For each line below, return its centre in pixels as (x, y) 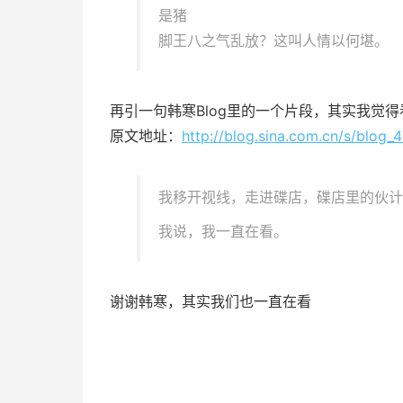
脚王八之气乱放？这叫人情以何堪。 (273, 40)
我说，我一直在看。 (223, 231)
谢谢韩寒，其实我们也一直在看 (210, 301)
